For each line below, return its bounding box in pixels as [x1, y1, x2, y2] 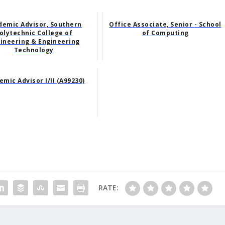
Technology [14, 45, 54, 54]
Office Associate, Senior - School [109, 20, 221, 29]
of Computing [142, 28, 189, 37]
